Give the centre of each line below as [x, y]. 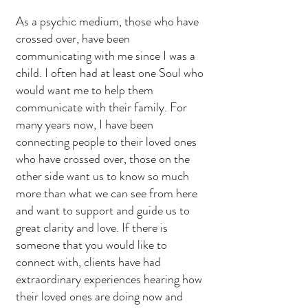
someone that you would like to [91, 245]
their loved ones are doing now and [99, 296]
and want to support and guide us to [103, 210]
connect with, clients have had [88, 262]
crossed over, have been [73, 38]
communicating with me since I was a [106, 56]
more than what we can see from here [107, 193]
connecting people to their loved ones [106, 142]
